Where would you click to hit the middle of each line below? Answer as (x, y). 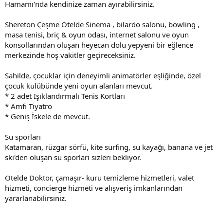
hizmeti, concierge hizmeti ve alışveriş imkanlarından (94, 188)
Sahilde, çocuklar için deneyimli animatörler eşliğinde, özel (103, 75)
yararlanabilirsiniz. (36, 198)
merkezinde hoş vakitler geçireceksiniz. (70, 55)
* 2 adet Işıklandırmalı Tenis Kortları (65, 96)
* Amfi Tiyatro (28, 106)
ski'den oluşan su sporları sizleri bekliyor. (73, 157)
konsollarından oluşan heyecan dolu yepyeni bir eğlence (99, 45)
